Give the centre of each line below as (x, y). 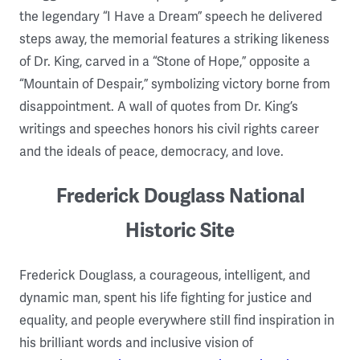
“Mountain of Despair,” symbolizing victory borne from (175, 85)
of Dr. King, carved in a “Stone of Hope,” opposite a (165, 62)
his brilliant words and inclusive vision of (136, 343)
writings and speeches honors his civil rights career (169, 130)
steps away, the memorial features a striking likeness (174, 40)
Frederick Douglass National (180, 196)
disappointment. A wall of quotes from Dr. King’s (159, 107)
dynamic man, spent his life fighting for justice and (166, 298)
